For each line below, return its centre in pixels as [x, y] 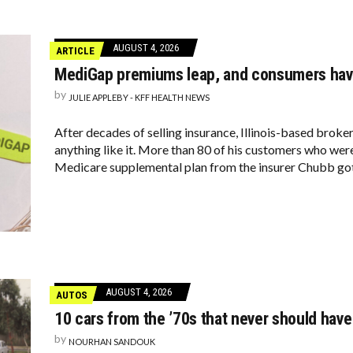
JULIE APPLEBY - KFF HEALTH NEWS [139, 97]
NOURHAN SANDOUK [112, 342]
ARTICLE [75, 51]
